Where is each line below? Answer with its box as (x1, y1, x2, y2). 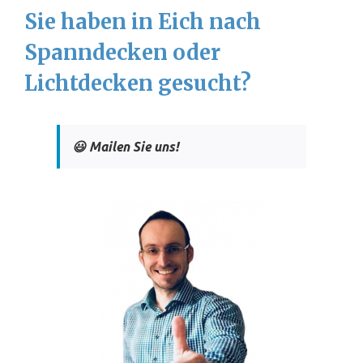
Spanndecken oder (24, 40, 220, 66)
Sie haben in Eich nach (24, 9, 261, 36)
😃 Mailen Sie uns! (72, 139, 179, 155)
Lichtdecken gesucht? (24, 70, 251, 97)
